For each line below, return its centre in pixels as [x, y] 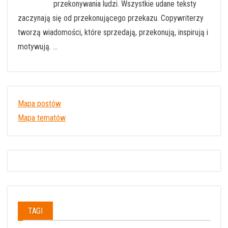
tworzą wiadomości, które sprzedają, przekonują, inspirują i [113, 32]
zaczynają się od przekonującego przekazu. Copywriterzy [111, 18]
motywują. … [38, 46]
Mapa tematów [42, 118]
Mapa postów [39, 103]
